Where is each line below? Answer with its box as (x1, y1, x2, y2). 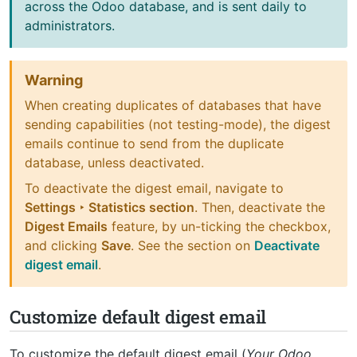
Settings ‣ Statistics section (25, 198, 194, 215)
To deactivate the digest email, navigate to (25, 179, 284, 196)
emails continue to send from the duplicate (25, 135, 284, 151)
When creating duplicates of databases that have (25, 96, 321, 113)
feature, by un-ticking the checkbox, (108, 218, 331, 234)
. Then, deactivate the (194, 198, 325, 215)
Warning (25, 71, 83, 88)
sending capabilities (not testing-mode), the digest (25, 116, 331, 132)
